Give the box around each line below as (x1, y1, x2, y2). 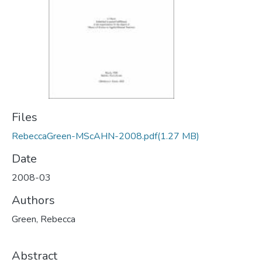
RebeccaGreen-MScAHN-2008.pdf (12, 130, 157, 143)
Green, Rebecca (12, 213, 75, 226)
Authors (12, 192, 55, 208)
